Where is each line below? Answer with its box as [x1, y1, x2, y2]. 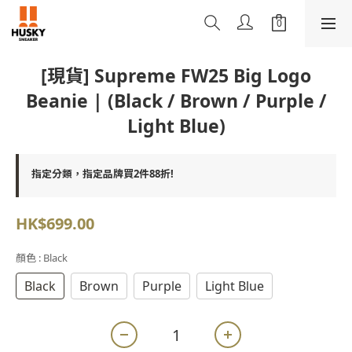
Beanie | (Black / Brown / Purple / [25, 88, 327, 113]
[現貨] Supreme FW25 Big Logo [41, 63, 311, 88]
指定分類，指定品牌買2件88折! [31, 167, 174, 181]
